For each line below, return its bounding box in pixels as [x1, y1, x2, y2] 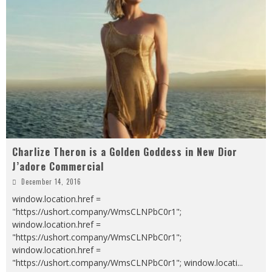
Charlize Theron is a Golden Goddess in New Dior [12, 144, 237, 159]
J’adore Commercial [12, 158, 104, 174]
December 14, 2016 [21, 176, 81, 186]
